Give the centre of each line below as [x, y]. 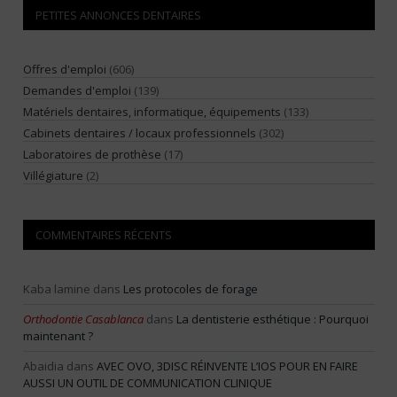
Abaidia [43, 366]
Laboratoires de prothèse [93, 155]
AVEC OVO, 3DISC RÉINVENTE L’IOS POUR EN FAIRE [227, 366]
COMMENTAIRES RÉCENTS [104, 235]
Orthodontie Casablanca [83, 319]
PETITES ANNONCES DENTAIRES [118, 16]
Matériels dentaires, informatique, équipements [152, 112]
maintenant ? [58, 336]
